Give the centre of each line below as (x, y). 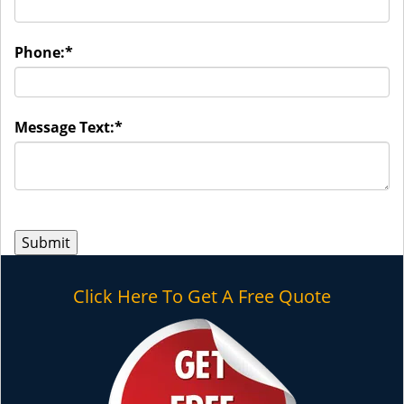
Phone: (40, 52)
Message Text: (64, 127)
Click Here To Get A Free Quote (202, 296)
